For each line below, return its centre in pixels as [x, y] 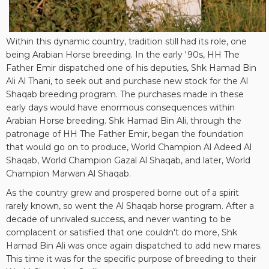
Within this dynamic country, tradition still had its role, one [126, 41]
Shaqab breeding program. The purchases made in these [125, 94]
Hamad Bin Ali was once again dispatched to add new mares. [134, 246]
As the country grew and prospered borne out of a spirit [122, 193]
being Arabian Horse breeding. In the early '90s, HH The [123, 55]
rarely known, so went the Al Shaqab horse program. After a [130, 206]
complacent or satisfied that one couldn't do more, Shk [122, 232]
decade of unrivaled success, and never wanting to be [119, 219]
